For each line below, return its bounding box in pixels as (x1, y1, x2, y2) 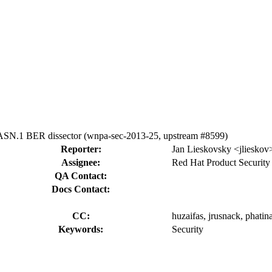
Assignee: (61, 157, 100, 168)
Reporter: (60, 143, 101, 154)
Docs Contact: (52, 183, 110, 194)
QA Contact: (55, 170, 107, 181)
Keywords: (58, 223, 103, 234)
